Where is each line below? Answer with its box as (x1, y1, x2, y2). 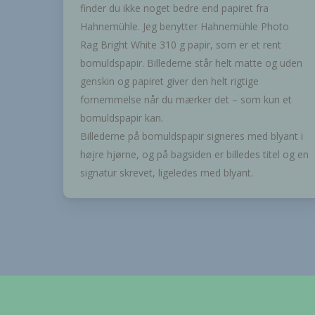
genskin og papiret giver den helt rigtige (79, 74, 259, 88)
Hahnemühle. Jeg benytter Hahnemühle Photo (79, 19, 289, 33)
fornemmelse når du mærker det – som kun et (79, 92, 292, 106)
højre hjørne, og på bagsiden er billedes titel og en (79, 147, 309, 161)
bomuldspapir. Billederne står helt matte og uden (79, 56, 302, 70)
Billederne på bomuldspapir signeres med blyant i (79, 129, 303, 143)
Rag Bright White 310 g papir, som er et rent (79, 37, 281, 51)
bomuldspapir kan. (79, 110, 163, 124)
